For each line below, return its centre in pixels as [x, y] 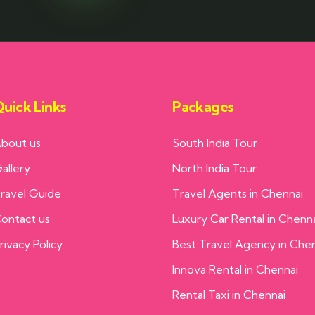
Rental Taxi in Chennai [229, 295]
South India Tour [215, 143]
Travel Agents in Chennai [238, 194]
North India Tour [215, 168]
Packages [203, 107]
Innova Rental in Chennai [236, 270]
